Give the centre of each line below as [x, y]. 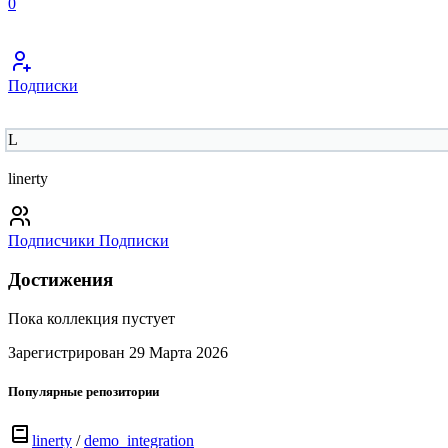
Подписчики [51, 241]
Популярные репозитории [83, 391]
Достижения [60, 279]
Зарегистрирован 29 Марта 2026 [118, 352]
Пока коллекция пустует [91, 318]
